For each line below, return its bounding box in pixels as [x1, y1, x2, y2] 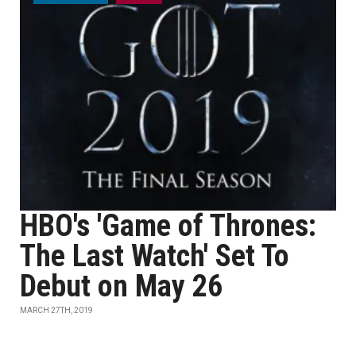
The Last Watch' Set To [20, 238, 289, 273]
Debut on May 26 [20, 269, 222, 304]
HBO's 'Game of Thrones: [20, 208, 316, 243]
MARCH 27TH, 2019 [20, 306, 93, 315]
